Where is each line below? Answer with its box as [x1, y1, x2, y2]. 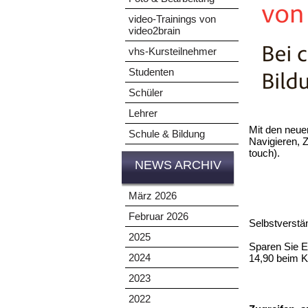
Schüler [129, 87, 163, 98]
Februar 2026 [129, 210, 188, 222]
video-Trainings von [129, 13, 216, 25]
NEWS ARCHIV [134, 158, 221, 172]
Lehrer [129, 107, 157, 119]
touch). [249, 147, 280, 159]
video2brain [129, 25, 180, 36]
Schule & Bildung [129, 128, 205, 140]
